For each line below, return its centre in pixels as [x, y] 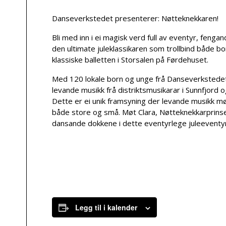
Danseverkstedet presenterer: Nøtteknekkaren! [135, 18]
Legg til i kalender [106, 207]
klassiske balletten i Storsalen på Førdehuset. [130, 60]
